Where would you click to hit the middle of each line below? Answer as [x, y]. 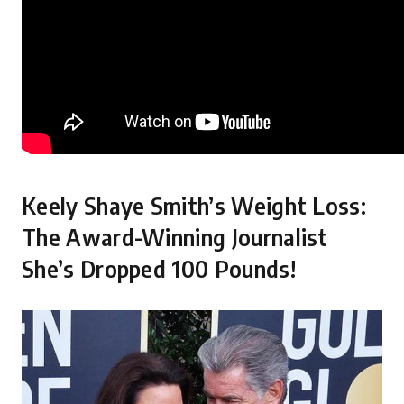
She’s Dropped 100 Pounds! [159, 269]
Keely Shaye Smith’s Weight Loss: [194, 206]
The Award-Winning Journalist [175, 237]
